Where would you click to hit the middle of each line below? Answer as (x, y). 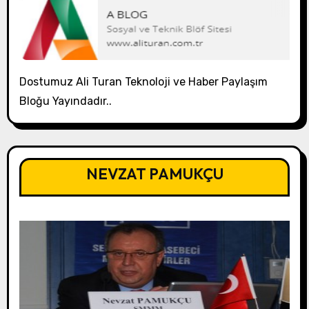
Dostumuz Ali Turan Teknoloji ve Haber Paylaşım (143, 81)
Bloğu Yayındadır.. (65, 101)
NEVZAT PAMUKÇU (154, 174)
